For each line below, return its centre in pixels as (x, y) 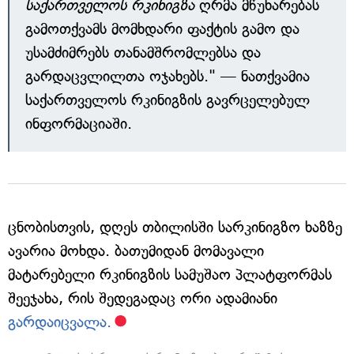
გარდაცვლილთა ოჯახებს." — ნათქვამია (168, 76)
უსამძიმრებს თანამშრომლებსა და (143, 53)
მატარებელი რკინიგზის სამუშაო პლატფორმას (170, 275)
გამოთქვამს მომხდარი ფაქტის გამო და (162, 29)
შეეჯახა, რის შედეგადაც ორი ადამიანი (143, 298)
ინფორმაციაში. (79, 124)
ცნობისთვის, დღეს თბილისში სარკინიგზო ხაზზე (175, 227)
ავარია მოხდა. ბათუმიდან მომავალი (136, 251)
